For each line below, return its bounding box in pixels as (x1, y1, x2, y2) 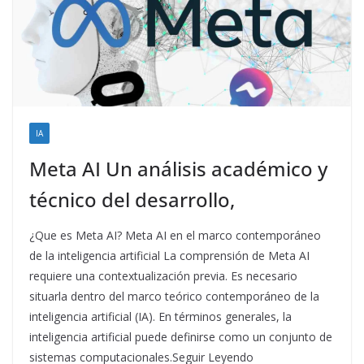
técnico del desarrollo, (29, 186, 235, 214)
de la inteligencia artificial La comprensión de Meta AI (29, 248, 310, 264)
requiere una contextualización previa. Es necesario (29, 268, 297, 284)
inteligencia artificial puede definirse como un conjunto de (29, 329, 332, 345)
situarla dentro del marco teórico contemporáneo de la (29, 288, 319, 305)
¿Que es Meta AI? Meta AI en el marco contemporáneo (29, 227, 321, 244)
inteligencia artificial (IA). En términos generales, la (29, 309, 292, 325)
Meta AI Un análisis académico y (29, 155, 327, 183)
